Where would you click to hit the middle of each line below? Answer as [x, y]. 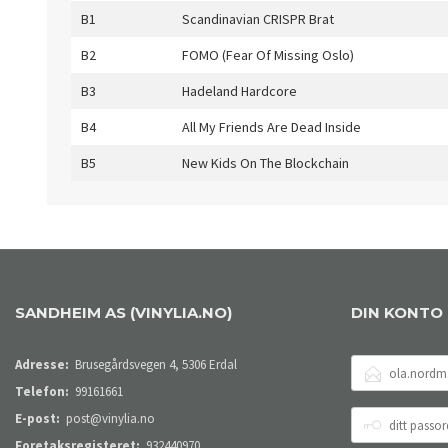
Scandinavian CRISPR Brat [258, 19]
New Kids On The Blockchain [265, 163]
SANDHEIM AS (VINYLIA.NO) [123, 312]
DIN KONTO [397, 312]
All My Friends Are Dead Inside [271, 127]
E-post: [37, 418]
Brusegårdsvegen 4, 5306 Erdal [156, 364]
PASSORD [381, 432]
